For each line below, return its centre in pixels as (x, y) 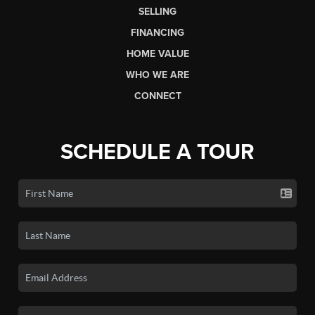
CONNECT (157, 96)
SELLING (157, 11)
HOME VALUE (157, 53)
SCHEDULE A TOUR (157, 152)
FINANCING (157, 32)
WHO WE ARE (157, 75)
